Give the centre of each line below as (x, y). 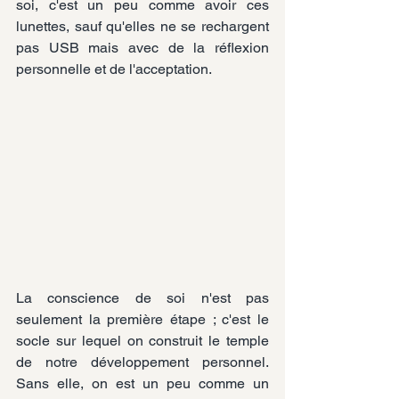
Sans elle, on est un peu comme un (142, 384)
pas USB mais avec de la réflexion (142, 47)
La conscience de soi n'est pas (142, 298)
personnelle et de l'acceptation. (114, 69)
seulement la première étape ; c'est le (142, 320)
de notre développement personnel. (142, 362)
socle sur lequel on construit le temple (142, 341)
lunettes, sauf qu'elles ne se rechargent (142, 26)
